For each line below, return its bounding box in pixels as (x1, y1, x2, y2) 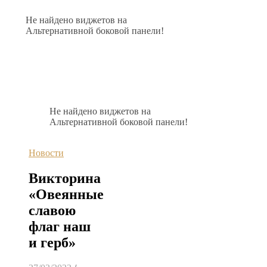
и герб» (29, 234, 76, 250)
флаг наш (29, 218, 91, 234)
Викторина (29, 170, 101, 186)
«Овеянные (29, 186, 104, 202)
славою (29, 202, 76, 218)
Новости (29, 148, 64, 158)
